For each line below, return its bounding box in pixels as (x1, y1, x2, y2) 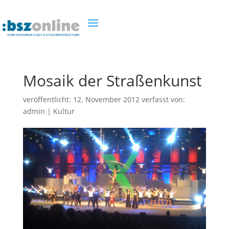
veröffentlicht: (22, 95, 73, 104)
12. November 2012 (73, 95, 140, 104)
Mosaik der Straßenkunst (22, 70, 202, 91)
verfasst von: (139, 95, 185, 104)
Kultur (53, 106, 75, 116)
